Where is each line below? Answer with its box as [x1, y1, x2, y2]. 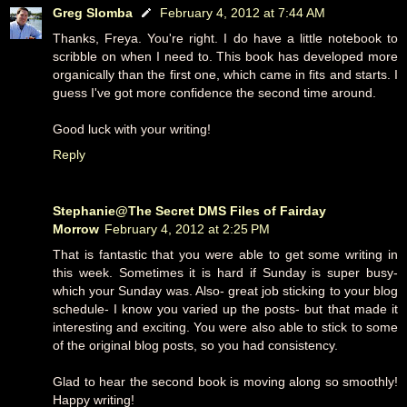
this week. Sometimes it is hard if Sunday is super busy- [53, 264, 398, 280]
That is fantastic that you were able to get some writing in [53, 246, 398, 262]
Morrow [53, 221, 99, 236]
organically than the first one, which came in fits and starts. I [53, 66, 398, 82]
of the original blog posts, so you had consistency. [53, 337, 338, 352]
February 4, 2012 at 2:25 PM [104, 221, 270, 236]
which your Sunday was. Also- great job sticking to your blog [53, 283, 398, 298]
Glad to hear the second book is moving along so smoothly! [53, 373, 398, 389]
